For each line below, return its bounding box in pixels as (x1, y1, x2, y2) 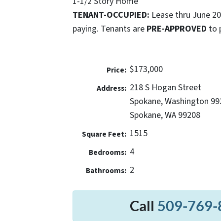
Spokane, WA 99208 (129, 109, 200, 121)
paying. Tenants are (73, 22, 147, 35)
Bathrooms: (85, 165, 126, 176)
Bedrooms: (88, 147, 126, 158)
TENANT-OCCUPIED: (73, 8, 151, 21)
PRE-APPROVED (147, 22, 207, 35)
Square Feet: (81, 128, 126, 140)
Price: (106, 64, 126, 75)
